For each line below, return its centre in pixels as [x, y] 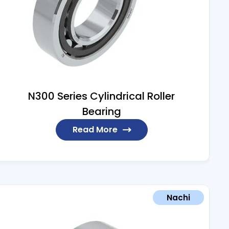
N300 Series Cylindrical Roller [102, 96]
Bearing [101, 112]
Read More [95, 130]
